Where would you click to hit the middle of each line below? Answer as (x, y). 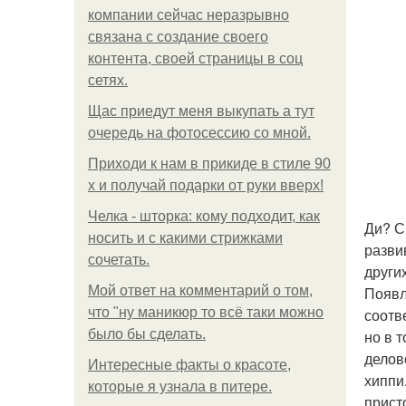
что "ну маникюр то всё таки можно (206, 312)
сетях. (108, 80)
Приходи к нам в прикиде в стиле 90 (209, 164)
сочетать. (119, 260)
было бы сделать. (147, 334)
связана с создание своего (178, 37)
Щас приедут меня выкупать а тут (201, 111)
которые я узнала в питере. (180, 387)
